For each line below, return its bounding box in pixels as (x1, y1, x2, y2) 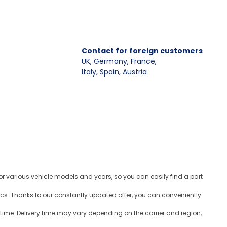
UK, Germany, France (82, 56, 155, 66)
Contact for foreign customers (82, 46, 203, 56)
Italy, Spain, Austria (82, 67, 147, 77)
